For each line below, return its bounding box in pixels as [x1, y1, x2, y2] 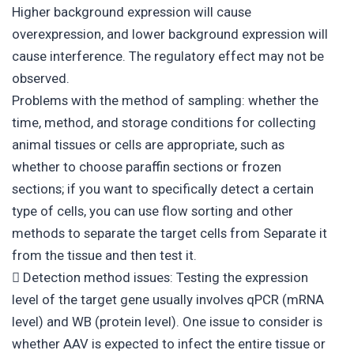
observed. [12, 70, 70, 86]
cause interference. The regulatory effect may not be [12, 47, 324, 64]
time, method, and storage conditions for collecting [12, 114, 316, 130]
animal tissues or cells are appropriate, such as [12, 136, 284, 153]
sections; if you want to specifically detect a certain [12, 180, 314, 197]
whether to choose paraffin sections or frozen [12, 158, 281, 175]
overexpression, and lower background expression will [12, 25, 328, 42]
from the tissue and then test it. [12, 247, 197, 263]
